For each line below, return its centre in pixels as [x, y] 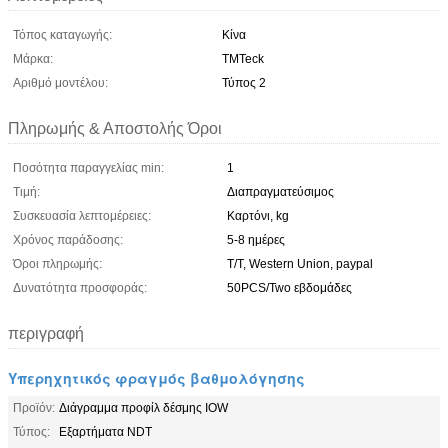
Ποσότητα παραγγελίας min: [88, 167]
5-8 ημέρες [256, 239]
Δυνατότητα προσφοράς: [80, 287]
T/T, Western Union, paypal [300, 263]
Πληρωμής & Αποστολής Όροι [115, 128]
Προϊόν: [34, 407]
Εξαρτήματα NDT [105, 431]
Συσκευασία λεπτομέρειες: [82, 215]
